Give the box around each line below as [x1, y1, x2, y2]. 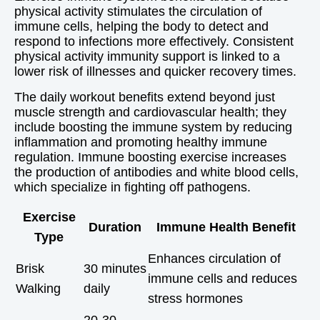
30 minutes [84, 261, 146, 276]
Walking [16, 281, 61, 296]
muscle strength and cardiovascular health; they [14, 105, 286, 119]
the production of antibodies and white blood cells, [14, 165, 299, 179]
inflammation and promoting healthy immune [14, 135, 267, 149]
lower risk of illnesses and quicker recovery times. [14, 64, 296, 79]
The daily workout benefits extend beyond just [14, 90, 275, 104]
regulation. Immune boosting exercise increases [14, 150, 286, 164]
